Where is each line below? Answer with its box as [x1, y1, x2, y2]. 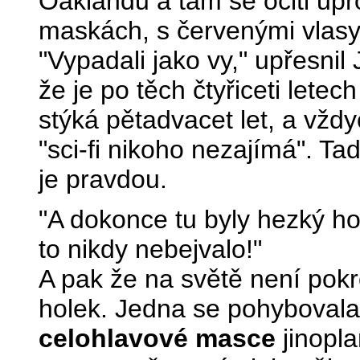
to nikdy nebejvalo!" [39, 234, 262, 264]
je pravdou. [39, 164, 167, 194]
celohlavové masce [39, 323, 276, 353]
